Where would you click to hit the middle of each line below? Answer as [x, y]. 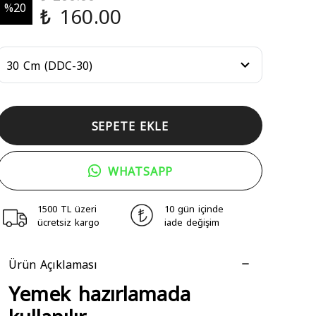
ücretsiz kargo [68, 222]
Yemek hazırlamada [99, 292]
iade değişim [192, 222]
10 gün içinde [194, 208]
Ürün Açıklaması [53, 264]
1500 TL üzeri [67, 208]
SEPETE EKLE [130, 126]
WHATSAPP [140, 171]
